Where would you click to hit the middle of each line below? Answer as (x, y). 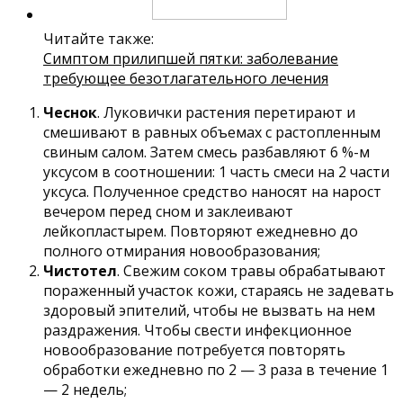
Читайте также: (99, 38)
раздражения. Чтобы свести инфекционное (197, 330)
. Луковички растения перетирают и (226, 112)
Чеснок (70, 112)
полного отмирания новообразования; (182, 251)
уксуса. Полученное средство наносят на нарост (212, 191)
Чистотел (80, 270)
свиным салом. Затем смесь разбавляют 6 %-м (206, 152)
